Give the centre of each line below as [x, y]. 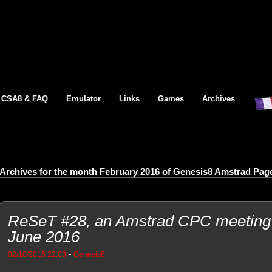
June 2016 [43, 237]
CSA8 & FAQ [25, 99]
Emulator [83, 99]
